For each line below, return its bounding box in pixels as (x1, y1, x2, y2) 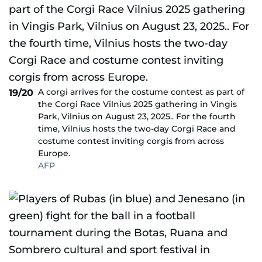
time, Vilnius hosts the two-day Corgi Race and (38, 123, 236, 134)
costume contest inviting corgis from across (38, 136, 224, 146)
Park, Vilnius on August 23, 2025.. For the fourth (38, 111, 236, 122)
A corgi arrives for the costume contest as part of (38, 87, 244, 97)
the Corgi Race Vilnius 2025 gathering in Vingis (38, 99, 237, 109)
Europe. (38, 148, 70, 158)
